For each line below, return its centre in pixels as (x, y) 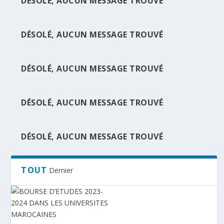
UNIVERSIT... (46, 61)
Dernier (61, 170)
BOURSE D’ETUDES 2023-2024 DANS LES (100, 51)
